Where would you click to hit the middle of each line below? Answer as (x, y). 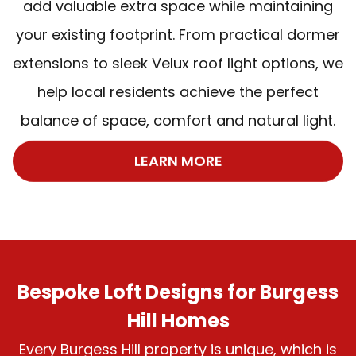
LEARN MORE (178, 161)
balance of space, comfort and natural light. (178, 120)
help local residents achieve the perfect (178, 91)
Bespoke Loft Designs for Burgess (178, 292)
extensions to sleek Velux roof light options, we (178, 63)
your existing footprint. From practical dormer (178, 34)
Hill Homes (178, 320)
